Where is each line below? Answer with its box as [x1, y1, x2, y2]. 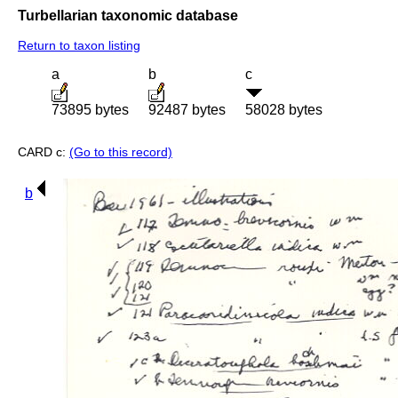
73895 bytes [52, 102, 129, 118]
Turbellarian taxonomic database [18, 7, 238, 23]
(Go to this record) [69, 145, 172, 160]
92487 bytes [148, 102, 226, 118]
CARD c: [18, 145, 69, 160]
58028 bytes [245, 102, 322, 118]
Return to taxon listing [18, 38, 140, 53]
